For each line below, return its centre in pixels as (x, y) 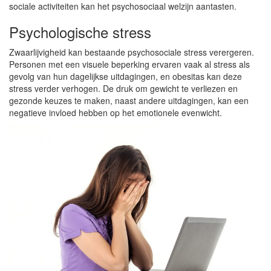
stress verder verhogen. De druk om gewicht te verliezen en (123, 88)
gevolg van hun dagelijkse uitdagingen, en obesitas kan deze (126, 76)
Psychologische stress (80, 32)
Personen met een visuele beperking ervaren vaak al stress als (129, 64)
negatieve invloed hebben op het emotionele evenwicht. (116, 113)
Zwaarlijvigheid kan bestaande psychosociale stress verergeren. (132, 52)
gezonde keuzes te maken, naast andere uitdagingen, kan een (129, 100)
